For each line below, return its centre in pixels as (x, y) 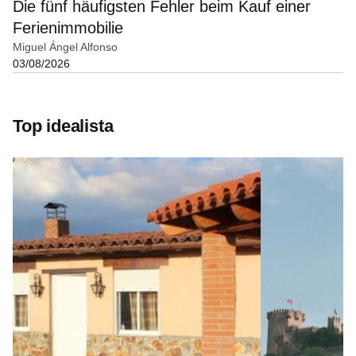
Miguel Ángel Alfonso (65, 47)
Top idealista (63, 126)
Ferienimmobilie (68, 28)
